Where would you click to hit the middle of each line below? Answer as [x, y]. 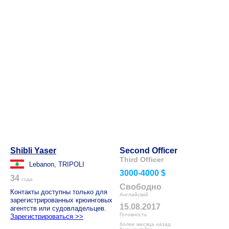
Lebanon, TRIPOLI [57, 164]
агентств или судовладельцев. [58, 208]
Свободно [141, 187]
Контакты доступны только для [59, 192]
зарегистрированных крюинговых [61, 200]
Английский [134, 194]
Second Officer [148, 151]
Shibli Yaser [33, 151]
